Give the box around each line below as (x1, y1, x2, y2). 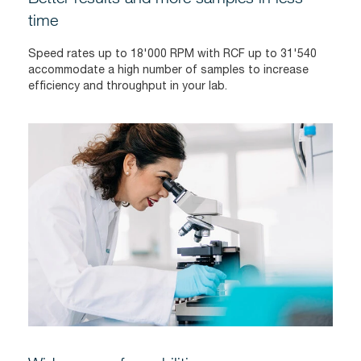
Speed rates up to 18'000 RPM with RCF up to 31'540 (28, 47, 317, 60)
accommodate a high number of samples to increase (28, 63, 309, 77)
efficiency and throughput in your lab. (28, 79, 227, 93)
